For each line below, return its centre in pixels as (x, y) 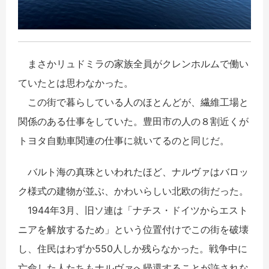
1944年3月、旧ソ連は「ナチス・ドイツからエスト (133, 210)
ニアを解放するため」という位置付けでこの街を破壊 (133, 229)
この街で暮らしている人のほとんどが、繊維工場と (133, 102)
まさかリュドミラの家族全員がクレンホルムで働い (133, 63)
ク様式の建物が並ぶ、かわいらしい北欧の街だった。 (133, 191)
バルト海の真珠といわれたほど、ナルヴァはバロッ (133, 171)
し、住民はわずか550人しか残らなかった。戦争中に (133, 248)
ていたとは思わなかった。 (76, 83)
